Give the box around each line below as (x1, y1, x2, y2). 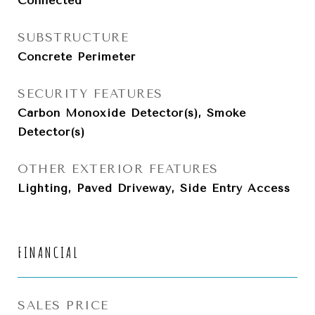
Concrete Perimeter (18, 50, 136, 63)
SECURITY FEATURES (18, 86, 163, 101)
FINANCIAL (18, 243, 79, 262)
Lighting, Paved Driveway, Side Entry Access (18, 181, 290, 195)
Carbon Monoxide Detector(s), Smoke (18, 106, 246, 120)
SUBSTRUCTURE (18, 30, 129, 44)
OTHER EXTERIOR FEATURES (18, 162, 219, 176)
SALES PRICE (18, 298, 109, 312)
